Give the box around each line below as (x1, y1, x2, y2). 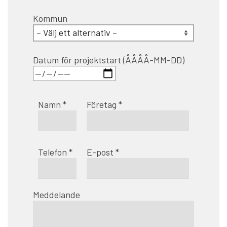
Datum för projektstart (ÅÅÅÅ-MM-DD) (33, 54, 184, 65)
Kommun (33, 12, 67, 24)
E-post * (87, 146, 119, 158)
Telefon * (38, 146, 72, 158)
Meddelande (33, 188, 80, 200)
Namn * (38, 98, 66, 110)
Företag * (87, 98, 122, 110)
